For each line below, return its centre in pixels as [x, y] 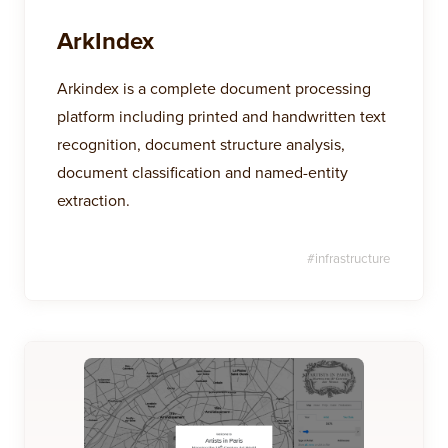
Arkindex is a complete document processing [214, 88]
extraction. [93, 200]
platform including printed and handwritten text [221, 116]
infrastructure [353, 258]
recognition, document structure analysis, [201, 144]
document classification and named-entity [202, 172]
